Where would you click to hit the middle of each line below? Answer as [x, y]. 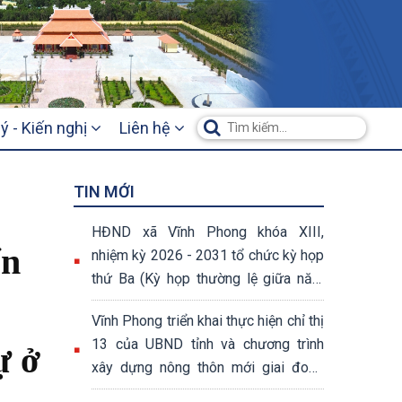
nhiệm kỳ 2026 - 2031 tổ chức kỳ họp [208, 255]
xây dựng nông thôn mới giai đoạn [208, 367]
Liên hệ [147, 128]
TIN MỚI [104, 192]
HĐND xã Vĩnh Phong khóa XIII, [208, 232]
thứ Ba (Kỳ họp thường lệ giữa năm [208, 279]
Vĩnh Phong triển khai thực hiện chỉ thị [208, 321]
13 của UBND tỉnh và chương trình [208, 344]
